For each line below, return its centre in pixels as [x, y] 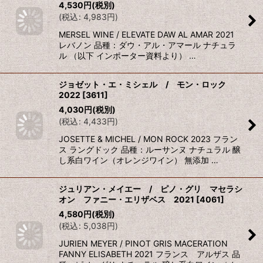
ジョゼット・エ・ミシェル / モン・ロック [146, 85]
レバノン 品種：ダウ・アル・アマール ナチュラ [147, 45]
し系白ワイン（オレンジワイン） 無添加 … [139, 160]
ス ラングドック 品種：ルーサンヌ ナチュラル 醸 [150, 150]
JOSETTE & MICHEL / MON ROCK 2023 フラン [148, 139]
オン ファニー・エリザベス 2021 [127, 200]
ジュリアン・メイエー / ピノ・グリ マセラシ [151, 189]
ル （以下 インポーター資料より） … [127, 56]
